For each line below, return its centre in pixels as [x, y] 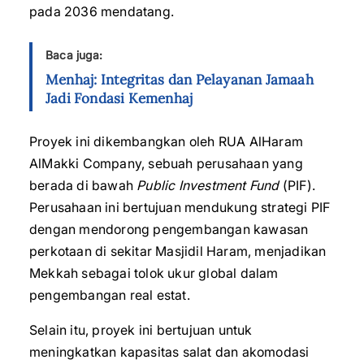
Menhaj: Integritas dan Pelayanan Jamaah [180, 80]
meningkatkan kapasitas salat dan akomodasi [169, 352]
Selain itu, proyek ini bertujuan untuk [141, 330]
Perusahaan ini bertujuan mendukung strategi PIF [180, 207]
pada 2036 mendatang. [102, 11]
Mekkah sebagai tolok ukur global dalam [154, 273]
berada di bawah [83, 185]
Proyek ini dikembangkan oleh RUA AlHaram [167, 141]
